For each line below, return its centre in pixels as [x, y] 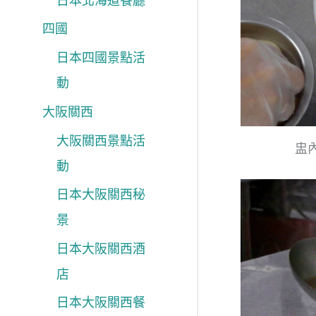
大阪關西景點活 [101, 140]
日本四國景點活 [101, 58]
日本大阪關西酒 [101, 248]
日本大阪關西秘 [101, 195]
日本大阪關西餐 [101, 303]
